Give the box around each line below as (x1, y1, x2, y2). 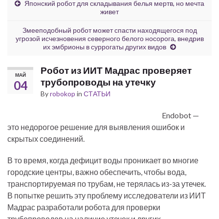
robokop (50, 89, 75, 98)
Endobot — (162, 110, 199, 120)
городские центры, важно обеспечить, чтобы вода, (7, 167, 186, 176)
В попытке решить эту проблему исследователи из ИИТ (7, 191, 206, 200)
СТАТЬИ (84, 89, 110, 98)
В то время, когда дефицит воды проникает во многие (7, 155, 198, 165)
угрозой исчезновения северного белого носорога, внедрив (15, 34, 204, 43)
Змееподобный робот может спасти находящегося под (22, 26, 197, 34)
